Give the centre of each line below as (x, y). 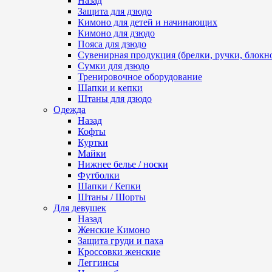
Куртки (93, 142)
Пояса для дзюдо (112, 44)
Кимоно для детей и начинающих (148, 22)
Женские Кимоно (114, 230)
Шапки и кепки (110, 88)
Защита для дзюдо (115, 11)
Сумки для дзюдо (114, 66)
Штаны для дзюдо (115, 99)
